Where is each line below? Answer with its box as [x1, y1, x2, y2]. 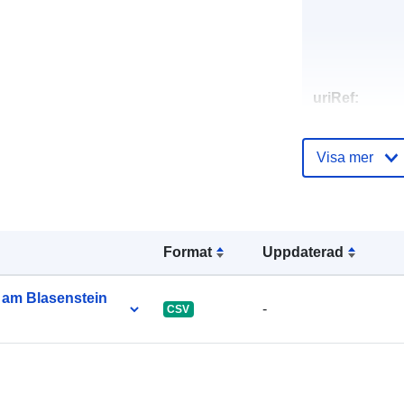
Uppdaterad [262, 243, 344, 260]
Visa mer [316, 149, 373, 165]
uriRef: [312, 89, 359, 106]
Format [162, 243, 212, 260]
